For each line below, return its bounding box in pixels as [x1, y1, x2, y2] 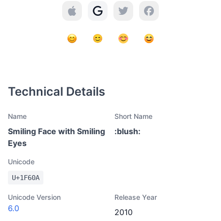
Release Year [114, 193, 157, 201]
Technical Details [8, 84, 105, 99]
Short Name [114, 112, 152, 120]
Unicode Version [8, 193, 61, 201]
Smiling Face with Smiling [8, 126, 105, 136]
